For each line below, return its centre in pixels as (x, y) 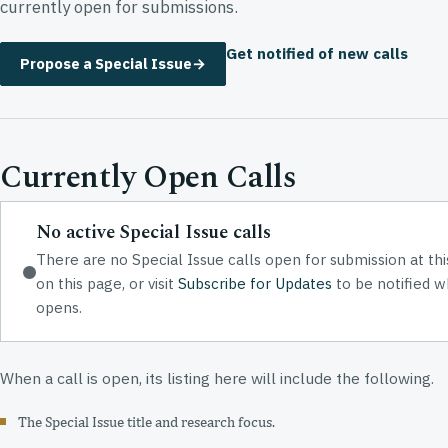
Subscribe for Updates (255, 284)
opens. (59, 308)
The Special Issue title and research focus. (147, 421)
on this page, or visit (107, 284)
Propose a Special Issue (106, 63)
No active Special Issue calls (153, 232)
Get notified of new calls (317, 53)
